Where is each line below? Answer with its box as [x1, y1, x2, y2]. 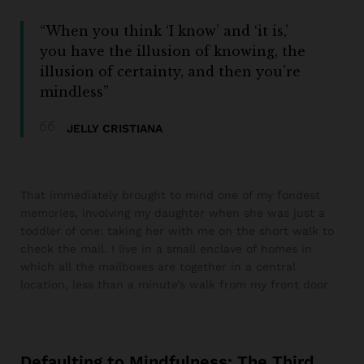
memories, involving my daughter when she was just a [20, 206, 325, 220]
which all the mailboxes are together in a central [20, 260, 296, 274]
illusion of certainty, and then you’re [40, 63, 301, 80]
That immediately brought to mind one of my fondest [20, 188, 320, 202]
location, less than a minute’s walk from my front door [20, 278, 328, 292]
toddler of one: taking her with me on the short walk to [20, 224, 334, 238]
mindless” [40, 84, 109, 101]
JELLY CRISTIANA [67, 122, 162, 136]
